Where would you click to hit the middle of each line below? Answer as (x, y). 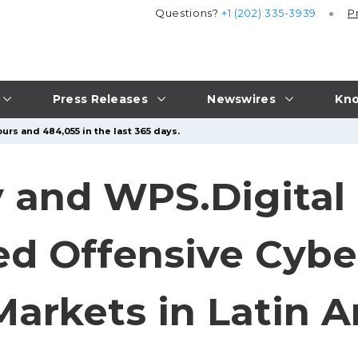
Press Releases (100, 99)
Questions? (189, 13)
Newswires (241, 99)
